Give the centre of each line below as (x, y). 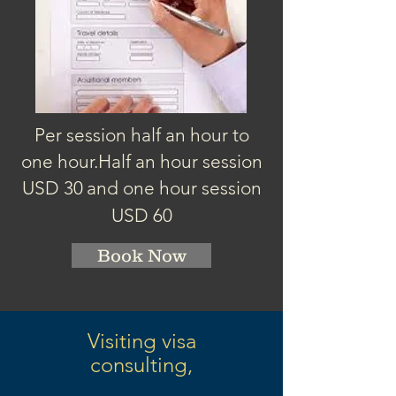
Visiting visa (141, 341)
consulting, (141, 365)
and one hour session (174, 188)
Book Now (141, 255)
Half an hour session (180, 161)
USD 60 (141, 215)
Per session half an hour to (141, 135)
